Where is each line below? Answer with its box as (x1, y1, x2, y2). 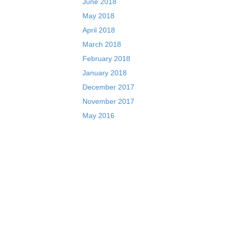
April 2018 (82, 26, 115, 35)
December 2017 (82, 83, 134, 92)
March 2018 (82, 40, 121, 49)
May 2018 (82, 12, 115, 20)
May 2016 (82, 111, 115, 120)
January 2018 (82, 69, 127, 77)
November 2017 (82, 97, 134, 106)
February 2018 (82, 54, 130, 63)
